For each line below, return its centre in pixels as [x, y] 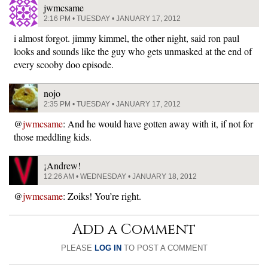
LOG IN [108, 248]
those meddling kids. [53, 137]
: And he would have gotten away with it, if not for [158, 124]
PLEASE [77, 248]
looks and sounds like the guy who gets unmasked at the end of [133, 51]
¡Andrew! [62, 165]
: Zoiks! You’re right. [102, 196]
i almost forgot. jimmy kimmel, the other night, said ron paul [127, 38]
